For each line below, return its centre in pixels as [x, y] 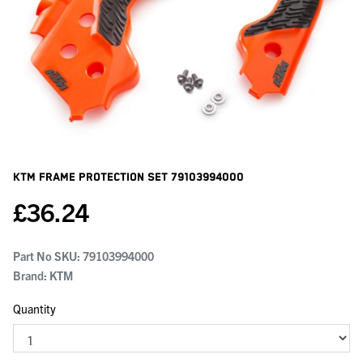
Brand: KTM [43, 275]
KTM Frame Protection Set [92, 177]
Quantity [34, 308]
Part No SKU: [48, 256]
